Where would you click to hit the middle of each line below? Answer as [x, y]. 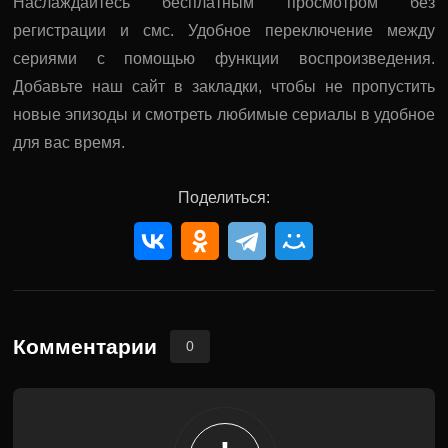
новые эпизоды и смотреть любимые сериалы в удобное [224, 114]
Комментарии [85, 346]
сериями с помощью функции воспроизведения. [224, 58]
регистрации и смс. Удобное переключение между [224, 30]
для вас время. [69, 142]
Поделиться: [223, 197]
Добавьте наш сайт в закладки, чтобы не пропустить [224, 86]
